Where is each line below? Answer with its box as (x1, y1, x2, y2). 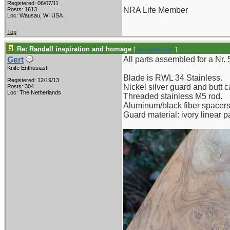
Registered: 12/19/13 (7, 77, 59, 83)
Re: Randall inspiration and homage (17, 45, 131, 53)
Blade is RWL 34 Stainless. (123, 73, 222, 82)
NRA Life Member (123, 6, 188, 14)
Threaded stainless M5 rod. (123, 92, 222, 101)
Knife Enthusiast (7, 65, 47, 71)
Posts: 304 (7, 83, 34, 89)
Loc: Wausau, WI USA (7, 12, 63, 18)
